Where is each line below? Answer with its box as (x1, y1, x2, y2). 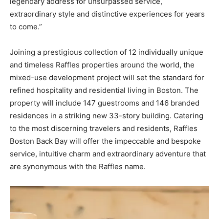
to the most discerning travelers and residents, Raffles (10, 123, 197, 133)
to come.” (10, 22, 42, 31)
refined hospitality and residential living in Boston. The (10, 85, 198, 95)
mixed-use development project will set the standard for (10, 72, 204, 82)
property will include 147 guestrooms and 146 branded (10, 98, 199, 108)
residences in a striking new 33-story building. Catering (10, 110, 203, 120)
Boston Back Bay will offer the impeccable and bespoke (10, 136, 201, 146)
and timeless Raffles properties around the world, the (10, 60, 195, 69)
